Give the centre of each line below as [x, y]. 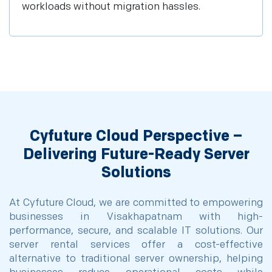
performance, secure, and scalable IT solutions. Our [136, 231]
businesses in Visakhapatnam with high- [136, 217]
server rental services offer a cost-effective [136, 245]
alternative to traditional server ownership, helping [136, 259]
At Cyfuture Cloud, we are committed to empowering [136, 203]
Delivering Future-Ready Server [136, 155]
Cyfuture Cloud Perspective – [136, 136]
